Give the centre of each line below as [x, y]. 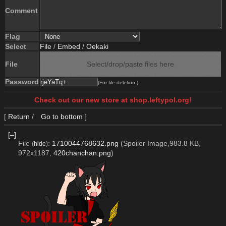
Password [22, 82]
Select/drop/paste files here [130, 64]
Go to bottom [61, 117]
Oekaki [97, 46]
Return [19, 117]
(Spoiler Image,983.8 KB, [160, 143]
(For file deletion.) [118, 82]
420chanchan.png [82, 153]
